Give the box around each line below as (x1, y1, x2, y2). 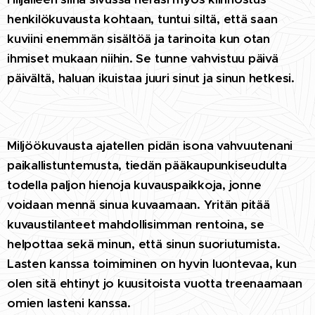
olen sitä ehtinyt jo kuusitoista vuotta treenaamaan (7, 275, 302, 291)
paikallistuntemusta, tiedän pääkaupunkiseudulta (7, 157, 287, 173)
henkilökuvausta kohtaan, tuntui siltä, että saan (7, 11, 278, 27)
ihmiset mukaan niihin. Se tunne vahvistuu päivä (7, 50, 278, 66)
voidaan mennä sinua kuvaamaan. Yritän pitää (7, 196, 270, 212)
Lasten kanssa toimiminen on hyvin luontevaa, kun (7, 255, 297, 271)
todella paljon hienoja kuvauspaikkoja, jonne (7, 176, 262, 193)
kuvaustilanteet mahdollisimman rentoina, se (7, 216, 264, 232)
